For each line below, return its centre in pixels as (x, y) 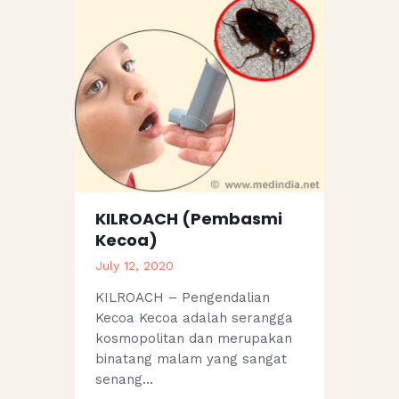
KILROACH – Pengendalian (182, 298)
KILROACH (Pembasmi (188, 219)
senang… (124, 380)
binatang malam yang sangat (191, 359)
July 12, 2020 (134, 265)
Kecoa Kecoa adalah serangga (194, 318)
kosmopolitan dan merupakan (193, 339)
